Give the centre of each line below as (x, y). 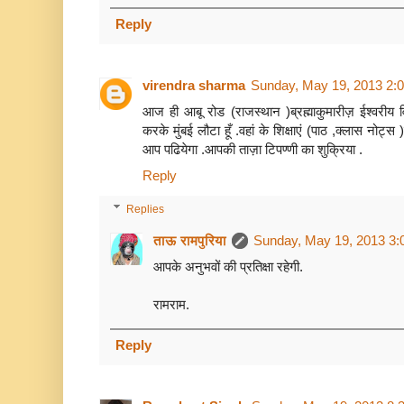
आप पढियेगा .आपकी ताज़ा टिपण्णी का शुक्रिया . (252, 149)
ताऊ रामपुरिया (190, 240)
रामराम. (171, 304)
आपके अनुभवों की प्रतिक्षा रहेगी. (228, 266)
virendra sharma (194, 85)
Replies (146, 209)
